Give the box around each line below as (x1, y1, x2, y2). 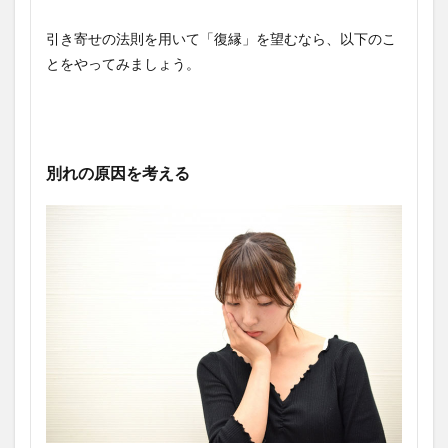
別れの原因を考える (46, 163, 190, 183)
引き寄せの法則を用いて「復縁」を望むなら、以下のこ (46, 30, 396, 48)
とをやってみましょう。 (46, 55, 200, 73)
